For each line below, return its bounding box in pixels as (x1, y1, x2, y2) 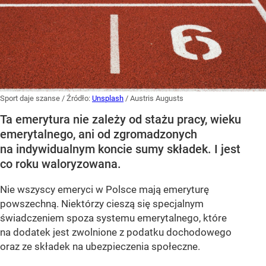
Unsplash (92, 93, 123, 103)
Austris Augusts (130, 93, 183, 103)
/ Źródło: (62, 93, 92, 103)
